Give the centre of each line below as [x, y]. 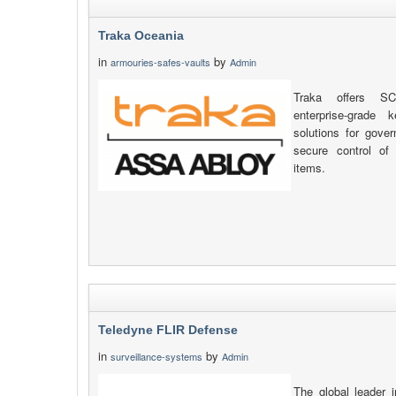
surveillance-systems [156, 356]
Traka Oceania [141, 35]
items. [310, 168]
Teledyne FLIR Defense [168, 330]
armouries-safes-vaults [160, 62]
